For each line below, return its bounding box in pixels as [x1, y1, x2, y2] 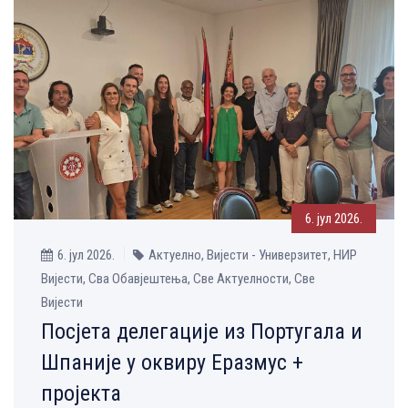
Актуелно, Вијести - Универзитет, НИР [148, 247, 357, 264]
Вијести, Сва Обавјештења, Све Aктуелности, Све [41, 270, 315, 288]
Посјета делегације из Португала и [41, 319, 362, 345]
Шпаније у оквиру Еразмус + [41, 350, 303, 376]
